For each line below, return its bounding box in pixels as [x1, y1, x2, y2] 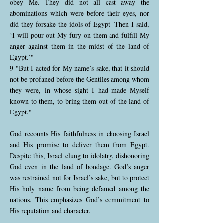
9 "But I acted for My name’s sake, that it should [10, 63, 149, 73]
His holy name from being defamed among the [10, 184, 149, 193]
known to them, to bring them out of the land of [10, 96, 149, 106]
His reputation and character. [10, 206, 91, 215]
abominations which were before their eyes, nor [10, 8, 149, 18]
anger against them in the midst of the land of [10, 41, 149, 51]
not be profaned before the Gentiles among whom [10, 74, 149, 84]
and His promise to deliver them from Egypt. [10, 140, 149, 149]
